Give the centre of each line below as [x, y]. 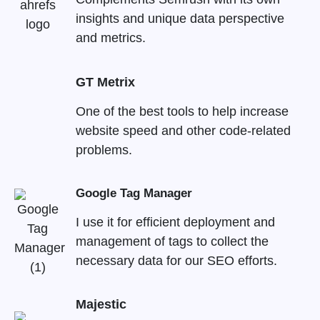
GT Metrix [105, 82]
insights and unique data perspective [180, 19]
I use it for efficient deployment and [175, 222]
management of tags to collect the [172, 241]
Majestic [101, 305]
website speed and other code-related [183, 130]
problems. [104, 150]
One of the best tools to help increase [182, 111]
